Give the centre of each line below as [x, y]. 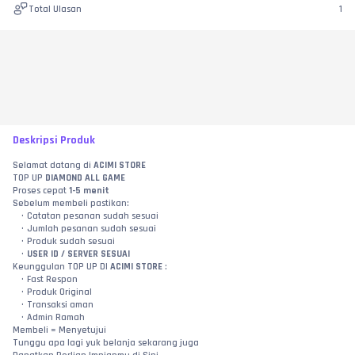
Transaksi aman [60, 305]
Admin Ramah [55, 318]
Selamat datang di [53, 166]
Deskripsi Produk [54, 141]
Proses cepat [41, 191]
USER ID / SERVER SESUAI [78, 254]
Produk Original [59, 292]
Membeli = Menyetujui [59, 330]
